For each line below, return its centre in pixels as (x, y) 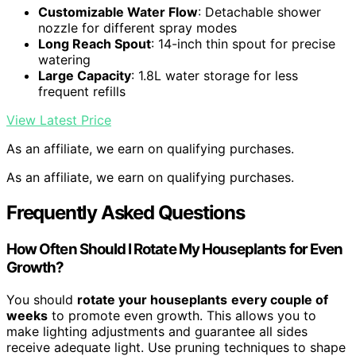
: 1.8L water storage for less (215, 76)
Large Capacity (85, 76)
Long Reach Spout (95, 44)
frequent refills (82, 92)
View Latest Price (59, 120)
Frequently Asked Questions (126, 213)
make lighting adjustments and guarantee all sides (157, 331)
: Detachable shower (259, 12)
